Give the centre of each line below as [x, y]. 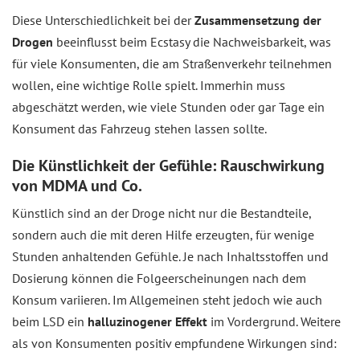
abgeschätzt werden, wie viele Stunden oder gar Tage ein [168, 107]
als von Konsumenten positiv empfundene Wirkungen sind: [174, 343]
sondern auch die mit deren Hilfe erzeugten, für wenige [163, 235]
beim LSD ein [50, 321]
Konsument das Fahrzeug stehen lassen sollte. [139, 129]
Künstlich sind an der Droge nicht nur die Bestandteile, [162, 213]
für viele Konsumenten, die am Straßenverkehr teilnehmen [172, 63]
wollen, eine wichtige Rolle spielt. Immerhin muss [149, 85]
